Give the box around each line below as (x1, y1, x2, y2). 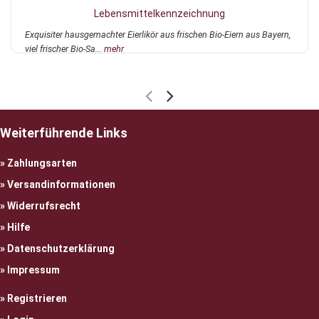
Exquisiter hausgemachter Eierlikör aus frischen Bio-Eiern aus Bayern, (25, 29, 291, 40)
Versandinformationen (7, 179, 115, 190)
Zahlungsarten (7, 157, 77, 169)
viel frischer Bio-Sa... (25, 43, 104, 54)
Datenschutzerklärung (7, 243, 115, 254)
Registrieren (7, 293, 67, 304)
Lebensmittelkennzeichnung (94, 8, 225, 19)
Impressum (7, 264, 60, 276)
